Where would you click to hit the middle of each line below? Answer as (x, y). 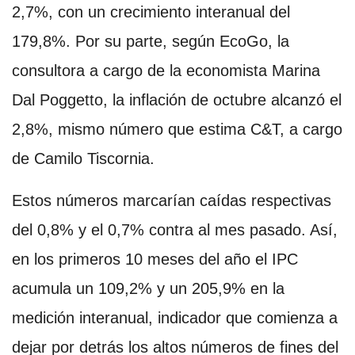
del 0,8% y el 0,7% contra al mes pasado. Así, (175, 229)
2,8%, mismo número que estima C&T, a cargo (177, 129)
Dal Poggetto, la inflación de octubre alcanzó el (177, 99)
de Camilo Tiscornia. (83, 158)
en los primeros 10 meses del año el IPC (155, 259)
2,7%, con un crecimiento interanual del (151, 11)
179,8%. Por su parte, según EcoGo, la (151, 41)
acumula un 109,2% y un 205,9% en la (148, 288)
